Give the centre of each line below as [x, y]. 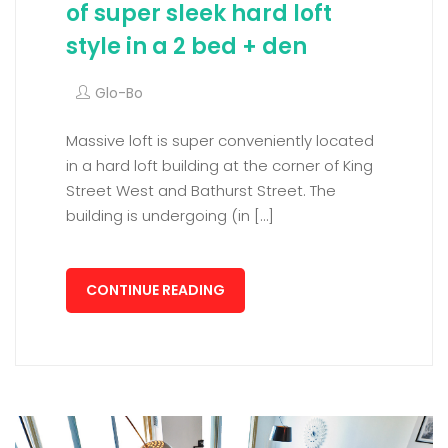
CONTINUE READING [155, 289]
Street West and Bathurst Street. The [201, 190]
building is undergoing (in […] [170, 215]
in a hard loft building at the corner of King [219, 165]
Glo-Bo [119, 92]
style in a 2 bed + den [186, 46]
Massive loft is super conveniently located [220, 140]
